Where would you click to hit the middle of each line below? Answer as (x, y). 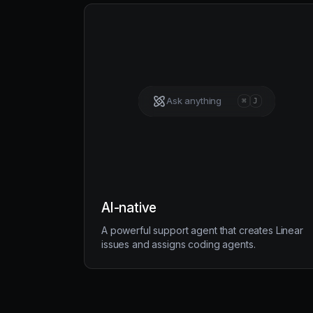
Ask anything (194, 101)
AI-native (129, 208)
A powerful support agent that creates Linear (202, 230)
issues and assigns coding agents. (179, 244)
